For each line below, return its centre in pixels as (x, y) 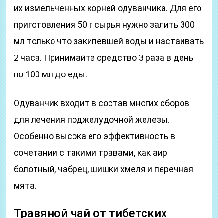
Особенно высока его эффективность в (95, 136)
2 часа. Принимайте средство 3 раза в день (104, 58)
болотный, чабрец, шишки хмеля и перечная (104, 169)
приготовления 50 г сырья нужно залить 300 (104, 25)
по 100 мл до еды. (51, 74)
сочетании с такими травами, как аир (91, 153)
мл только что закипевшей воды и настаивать (109, 41)
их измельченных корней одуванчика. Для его (108, 8)
